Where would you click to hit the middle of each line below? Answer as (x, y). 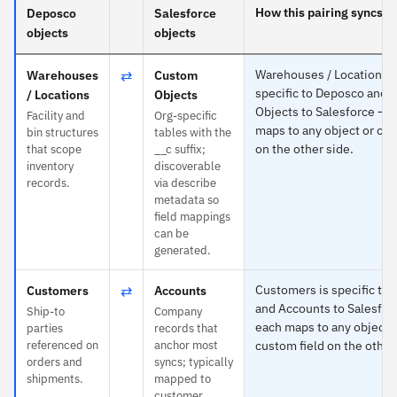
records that (186, 328)
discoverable (187, 166)
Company (178, 311)
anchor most (186, 345)
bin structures (62, 132)
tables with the (193, 132)
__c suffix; (180, 149)
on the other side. (304, 148)
